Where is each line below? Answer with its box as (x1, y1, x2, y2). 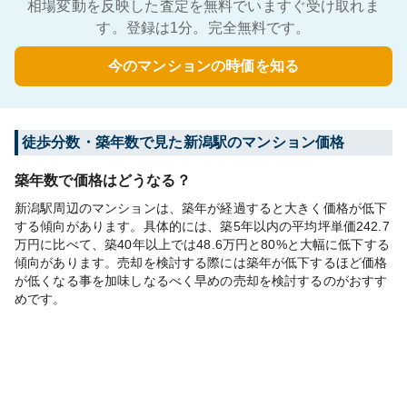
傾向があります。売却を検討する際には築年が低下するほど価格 (15, 255, 388, 270)
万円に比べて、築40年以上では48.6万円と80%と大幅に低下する (15, 237, 390, 252)
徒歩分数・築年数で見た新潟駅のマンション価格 (22, 134, 345, 150)
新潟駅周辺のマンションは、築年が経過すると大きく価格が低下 (15, 201, 388, 215)
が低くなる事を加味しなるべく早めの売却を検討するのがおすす (15, 273, 388, 288)
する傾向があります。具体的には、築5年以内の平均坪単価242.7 (15, 219, 390, 233)
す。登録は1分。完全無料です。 (96, 20, 311, 35)
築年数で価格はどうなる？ (15, 173, 191, 188)
